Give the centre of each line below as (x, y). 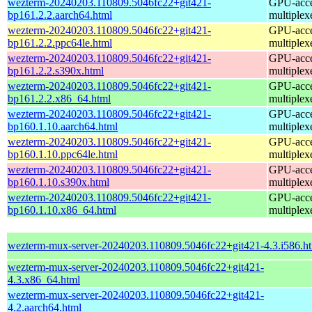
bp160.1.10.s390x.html (58, 182)
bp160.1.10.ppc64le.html (63, 154)
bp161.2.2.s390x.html (56, 70)
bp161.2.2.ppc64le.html (60, 42)
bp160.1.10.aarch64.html (63, 126)
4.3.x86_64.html (44, 279)
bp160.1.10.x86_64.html (62, 210)
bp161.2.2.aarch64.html (60, 15)
